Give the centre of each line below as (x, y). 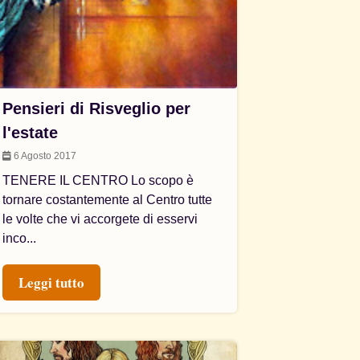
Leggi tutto (52, 282)
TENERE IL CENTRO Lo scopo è (98, 180)
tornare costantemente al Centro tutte (108, 200)
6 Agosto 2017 (44, 156)
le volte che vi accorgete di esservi (100, 219)
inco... (20, 238)
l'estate (31, 133)
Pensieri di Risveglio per (97, 108)
